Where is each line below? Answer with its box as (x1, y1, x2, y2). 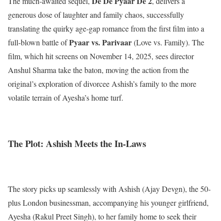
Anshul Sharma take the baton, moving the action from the (8, 64, 189, 75)
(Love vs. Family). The (132, 37, 204, 47)
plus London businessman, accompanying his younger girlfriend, (8, 197, 209, 208)
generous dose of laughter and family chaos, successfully (8, 9, 184, 20)
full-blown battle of (8, 37, 69, 47)
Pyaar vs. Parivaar (69, 36, 132, 48)
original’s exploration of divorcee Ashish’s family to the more (8, 78, 196, 89)
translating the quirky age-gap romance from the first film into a (8, 23, 204, 34)
